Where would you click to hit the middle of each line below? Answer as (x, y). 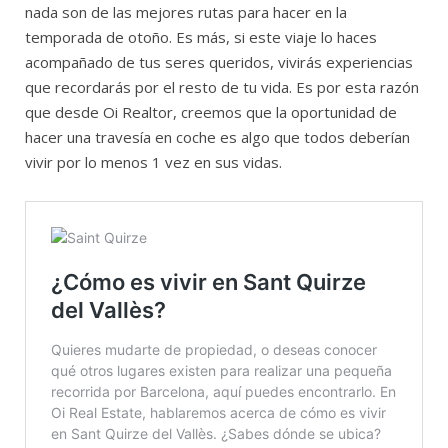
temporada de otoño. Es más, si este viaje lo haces (201, 37)
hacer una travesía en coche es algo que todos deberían (217, 137)
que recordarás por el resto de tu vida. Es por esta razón (222, 87)
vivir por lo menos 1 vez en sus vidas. (153, 162)
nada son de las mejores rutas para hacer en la (186, 12)
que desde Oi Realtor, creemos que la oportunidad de (211, 112)
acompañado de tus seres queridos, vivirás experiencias (219, 62)
